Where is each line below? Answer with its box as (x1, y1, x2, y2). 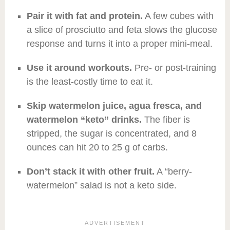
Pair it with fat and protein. (26, 10, 143, 21)
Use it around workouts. (26, 62, 132, 73)
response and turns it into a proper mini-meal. (26, 38, 213, 49)
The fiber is (141, 114, 190, 125)
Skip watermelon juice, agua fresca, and (26, 100, 202, 111)
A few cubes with (142, 10, 214, 21)
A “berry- (154, 166, 192, 177)
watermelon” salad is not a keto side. (26, 180, 177, 190)
